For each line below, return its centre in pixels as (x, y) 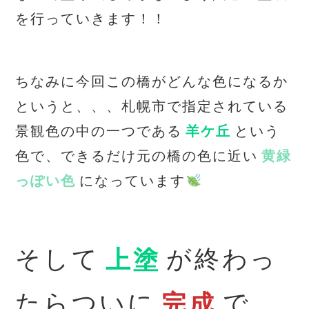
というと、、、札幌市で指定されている (152, 107)
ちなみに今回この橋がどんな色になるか (152, 82)
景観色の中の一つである (99, 131)
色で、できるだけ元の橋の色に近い (137, 156)
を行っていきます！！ (91, 19)
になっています (133, 181)
